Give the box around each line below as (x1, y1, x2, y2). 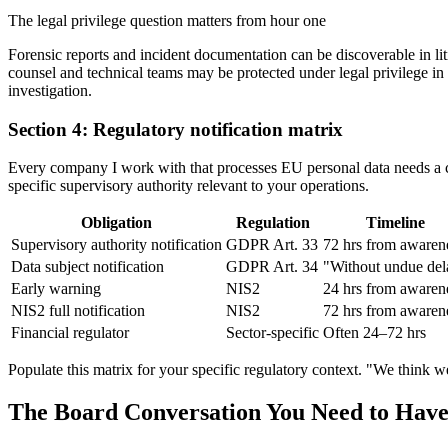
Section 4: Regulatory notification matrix (8, 118, 343, 140)
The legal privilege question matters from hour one (8, 11, 326, 29)
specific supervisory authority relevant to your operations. (8, 177, 369, 195)
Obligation (81, 214, 152, 232)
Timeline (366, 214, 425, 232)
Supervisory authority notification (11, 236, 222, 254)
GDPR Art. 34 (226, 258, 318, 276)
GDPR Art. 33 (226, 236, 318, 254)
